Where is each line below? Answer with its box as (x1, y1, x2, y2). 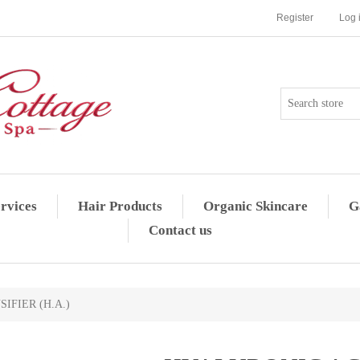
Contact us (149, 223, 212, 238)
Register (276, 12, 313, 23)
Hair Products (77, 198, 162, 214)
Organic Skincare (202, 198, 308, 214)
